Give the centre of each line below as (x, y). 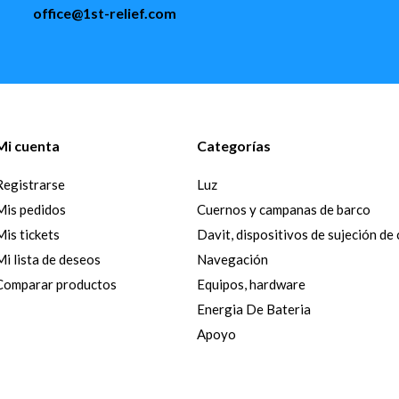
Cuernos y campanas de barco (284, 209)
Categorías (234, 145)
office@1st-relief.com (104, 12)
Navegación (233, 259)
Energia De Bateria (254, 309)
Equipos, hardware (252, 284)
